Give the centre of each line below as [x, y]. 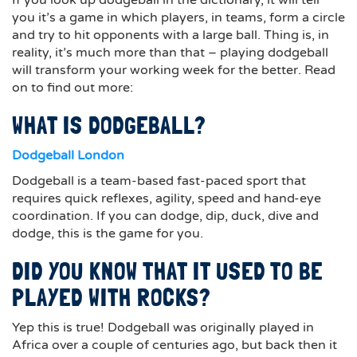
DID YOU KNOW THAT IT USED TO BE [167, 271]
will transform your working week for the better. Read [174, 70]
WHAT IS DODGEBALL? [109, 126]
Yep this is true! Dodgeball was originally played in [163, 328]
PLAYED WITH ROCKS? [112, 298]
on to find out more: [73, 88]
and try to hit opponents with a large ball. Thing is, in [171, 35]
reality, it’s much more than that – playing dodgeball [170, 53]
